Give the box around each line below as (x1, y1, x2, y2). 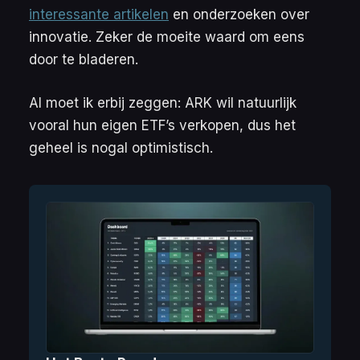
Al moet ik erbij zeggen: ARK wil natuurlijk (29, 94, 297, 111)
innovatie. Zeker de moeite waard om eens (29, 29, 305, 46)
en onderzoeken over (169, 6, 309, 23)
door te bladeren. (29, 51, 138, 68)
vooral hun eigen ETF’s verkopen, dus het (29, 117, 296, 133)
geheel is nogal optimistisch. (29, 139, 213, 156)
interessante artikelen (29, 6, 169, 23)
